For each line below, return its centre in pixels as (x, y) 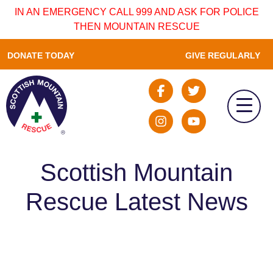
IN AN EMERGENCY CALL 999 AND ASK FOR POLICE (136, 12)
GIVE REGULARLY (222, 55)
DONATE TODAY (41, 55)
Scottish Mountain (136, 172)
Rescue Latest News (136, 202)
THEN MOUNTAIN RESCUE (136, 27)
